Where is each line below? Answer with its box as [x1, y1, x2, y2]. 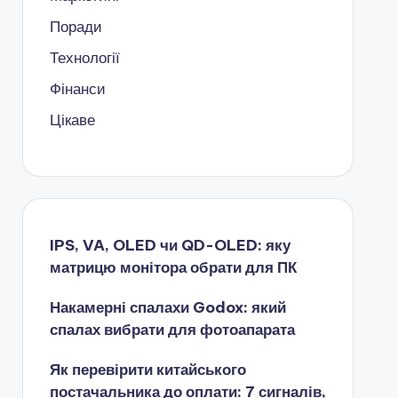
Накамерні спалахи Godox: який [49, 298, 286, 317]
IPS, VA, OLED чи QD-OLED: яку [49, 235, 291, 255]
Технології [49, 48, 120, 68]
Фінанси [49, 79, 106, 99]
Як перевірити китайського [49, 360, 246, 379]
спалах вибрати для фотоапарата [49, 320, 295, 339]
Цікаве [49, 110, 95, 130]
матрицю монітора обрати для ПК [49, 258, 297, 277]
